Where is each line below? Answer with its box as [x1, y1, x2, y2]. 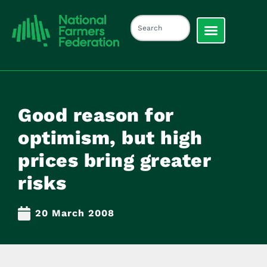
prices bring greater [18, 148, 211, 172]
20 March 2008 [35, 207, 114, 219]
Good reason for [18, 103, 174, 126]
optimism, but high [18, 126, 202, 149]
